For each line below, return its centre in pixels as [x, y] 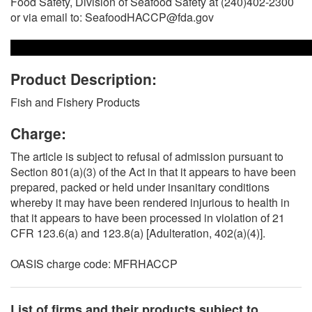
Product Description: [84, 78]
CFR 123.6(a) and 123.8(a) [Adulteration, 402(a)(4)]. [138, 233]
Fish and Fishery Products [75, 102]
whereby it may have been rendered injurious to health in [150, 202]
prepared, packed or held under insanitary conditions [140, 187]
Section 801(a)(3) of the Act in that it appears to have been [153, 171]
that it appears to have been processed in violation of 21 [148, 217]
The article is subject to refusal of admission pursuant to [147, 156]
